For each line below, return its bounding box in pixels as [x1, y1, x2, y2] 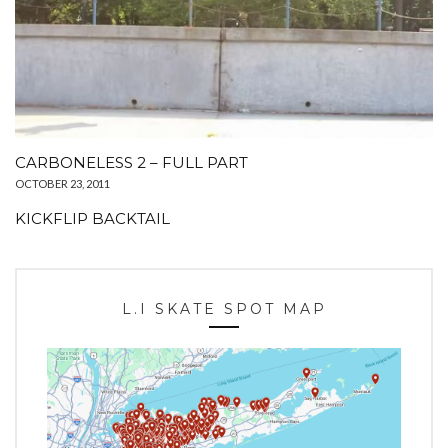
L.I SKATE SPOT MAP [121, 299, 327, 318]
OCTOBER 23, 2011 [15, 176, 110, 190]
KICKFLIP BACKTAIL [15, 208, 170, 228]
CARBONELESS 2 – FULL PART [15, 152, 248, 172]
